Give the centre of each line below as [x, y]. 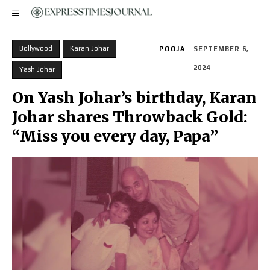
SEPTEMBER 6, [221, 49]
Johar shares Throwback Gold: [130, 117]
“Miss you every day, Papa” [115, 136]
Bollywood [36, 48]
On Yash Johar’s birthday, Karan [134, 98]
